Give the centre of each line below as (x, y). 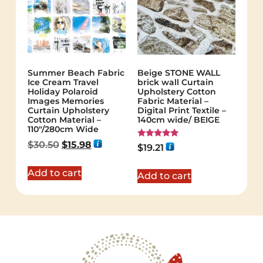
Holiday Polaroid (63, 92)
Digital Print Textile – (182, 111)
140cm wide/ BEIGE (178, 120)
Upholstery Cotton (177, 92)
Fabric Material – (173, 101)
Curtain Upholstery (68, 111)
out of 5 (152, 159)
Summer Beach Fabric (76, 73)
